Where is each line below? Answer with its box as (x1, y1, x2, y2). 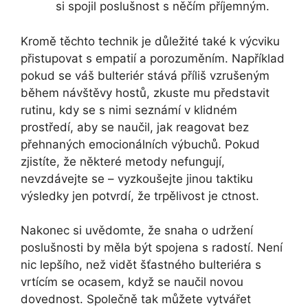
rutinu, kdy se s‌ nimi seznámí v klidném (21, 102, 237, 117)
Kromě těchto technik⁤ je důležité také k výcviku (21, 34, 280, 48)
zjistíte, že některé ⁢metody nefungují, (21, 154, 225, 168)
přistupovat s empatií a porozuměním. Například (21, 51, 285, 65)
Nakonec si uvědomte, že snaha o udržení (21, 223, 253, 238)
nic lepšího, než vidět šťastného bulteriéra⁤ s (21, 258, 261, 272)
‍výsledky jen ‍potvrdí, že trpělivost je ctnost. (21, 188, 259, 203)
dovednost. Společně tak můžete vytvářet (21, 292, 251, 307)
